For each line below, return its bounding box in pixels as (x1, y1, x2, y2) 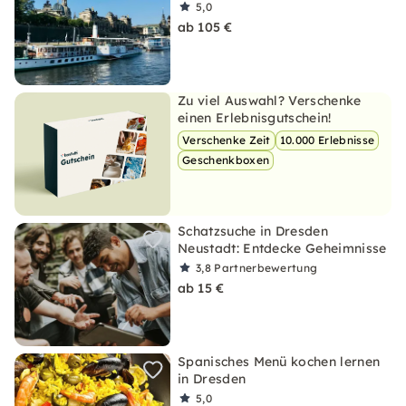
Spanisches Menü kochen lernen (178, 353, 381, 370)
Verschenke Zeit (182, 133, 271, 147)
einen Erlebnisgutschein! (178, 110, 332, 126)
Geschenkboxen (182, 153, 270, 167)
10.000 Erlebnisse (279, 133, 375, 147)
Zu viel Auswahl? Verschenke (178, 92, 362, 109)
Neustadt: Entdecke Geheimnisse (178, 240, 387, 256)
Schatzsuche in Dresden (178, 223, 329, 239)
